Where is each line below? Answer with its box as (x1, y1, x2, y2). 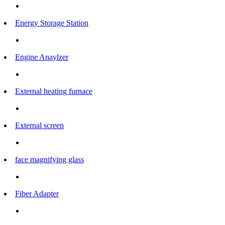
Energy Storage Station (15, 19, 88, 27)
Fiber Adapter (15, 189, 59, 198)
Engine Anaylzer (15, 53, 68, 61)
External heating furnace (15, 87, 92, 95)
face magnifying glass (15, 155, 84, 164)
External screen (15, 121, 64, 130)
